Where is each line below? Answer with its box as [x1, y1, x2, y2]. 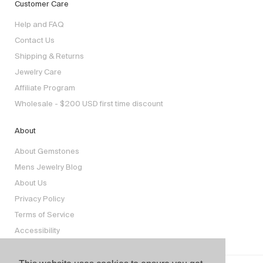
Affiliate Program [15, 83, 75, 93]
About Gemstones [15, 147, 79, 156]
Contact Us [15, 36, 55, 45]
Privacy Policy [15, 194, 65, 204]
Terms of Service [15, 210, 75, 220]
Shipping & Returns [15, 52, 84, 61]
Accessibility [15, 226, 60, 235]
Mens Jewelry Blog [15, 163, 82, 172]
